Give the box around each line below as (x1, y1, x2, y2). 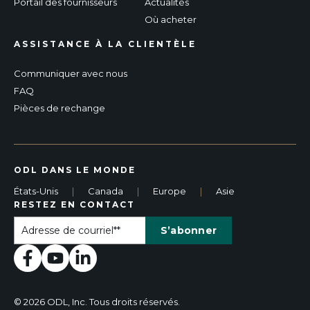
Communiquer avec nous (14, 67, 127, 79)
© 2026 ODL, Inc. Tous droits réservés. (14, 295, 182, 307)
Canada (88, 185, 123, 197)
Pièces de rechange (14, 102, 105, 113)
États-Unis (14, 185, 58, 197)
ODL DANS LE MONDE (14, 164, 136, 175)
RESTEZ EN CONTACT (14, 199, 135, 210)
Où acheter (145, 13, 197, 25)
